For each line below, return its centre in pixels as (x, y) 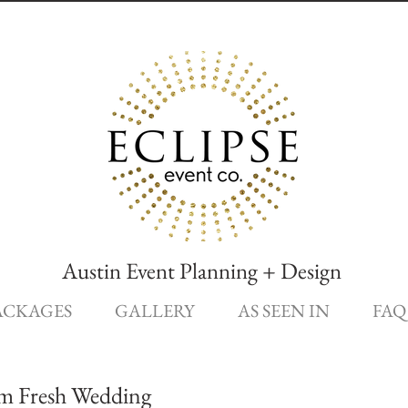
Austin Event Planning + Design (201, 270)
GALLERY (154, 311)
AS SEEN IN (283, 311)
